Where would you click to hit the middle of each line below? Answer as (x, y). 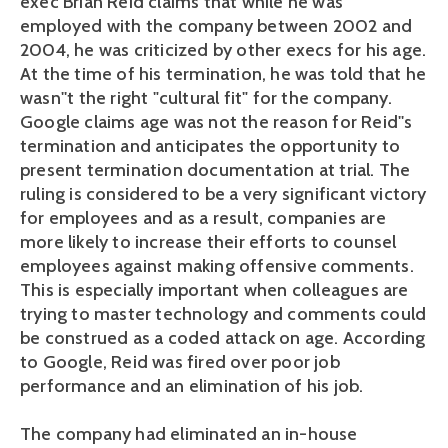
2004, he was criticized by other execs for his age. (223, 50)
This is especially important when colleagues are (214, 290)
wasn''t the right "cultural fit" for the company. (206, 98)
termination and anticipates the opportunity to (210, 146)
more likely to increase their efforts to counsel (208, 242)
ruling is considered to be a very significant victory (223, 194)
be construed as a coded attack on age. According (223, 338)
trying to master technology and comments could (223, 314)
